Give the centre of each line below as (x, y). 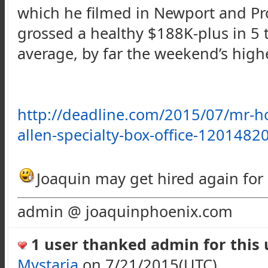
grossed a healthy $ (87, 33)
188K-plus (193, 33)
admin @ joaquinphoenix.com (125, 211)
